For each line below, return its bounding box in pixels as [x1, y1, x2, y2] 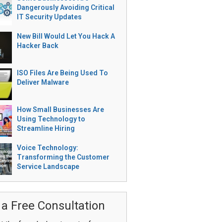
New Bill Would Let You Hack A [16, 32, 115, 40]
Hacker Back [16, 42, 58, 50]
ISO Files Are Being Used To [16, 69, 108, 77]
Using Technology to [16, 115, 85, 123]
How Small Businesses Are [16, 106, 104, 113]
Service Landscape [16, 163, 79, 170]
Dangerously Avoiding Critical [16, 3, 114, 11]
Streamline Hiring [16, 124, 75, 132]
